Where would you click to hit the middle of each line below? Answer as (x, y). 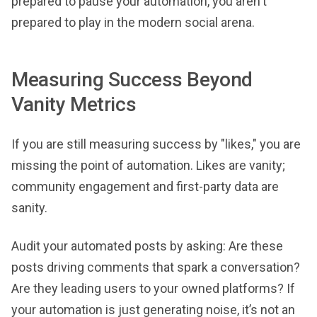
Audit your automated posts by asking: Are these (147, 246)
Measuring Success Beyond (132, 79)
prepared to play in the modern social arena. (133, 22)
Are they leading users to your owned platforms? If (153, 288)
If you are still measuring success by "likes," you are (156, 144)
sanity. (29, 207)
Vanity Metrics (74, 104)
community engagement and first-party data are (145, 186)
